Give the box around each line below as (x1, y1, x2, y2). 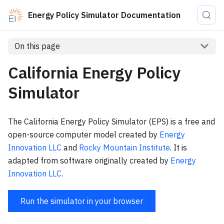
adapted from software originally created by (8, 155, 170, 165)
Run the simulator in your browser (20, 195, 143, 206)
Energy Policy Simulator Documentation (28, 10, 180, 20)
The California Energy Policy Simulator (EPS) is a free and (8, 116, 215, 126)
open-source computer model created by (8, 129, 159, 139)
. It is (170, 142, 187, 152)
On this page (14, 41, 60, 51)
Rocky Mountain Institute (79, 142, 170, 152)
